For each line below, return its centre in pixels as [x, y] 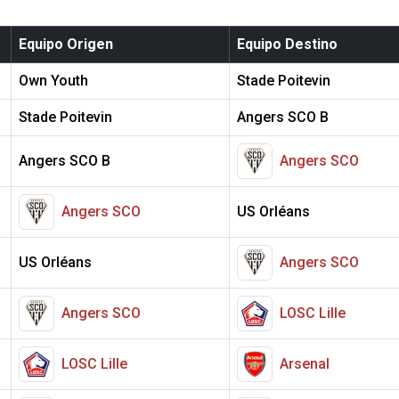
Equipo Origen [66, 45]
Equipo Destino [287, 45]
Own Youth [53, 81]
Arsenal [305, 364]
